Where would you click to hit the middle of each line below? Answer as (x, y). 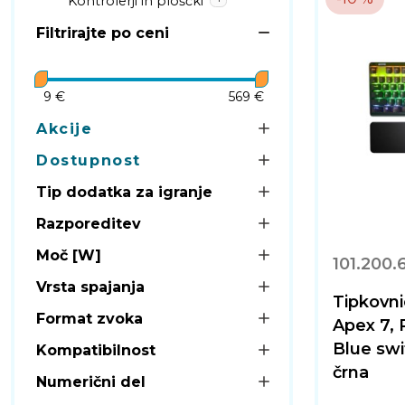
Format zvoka (89, 318)
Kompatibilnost (96, 350)
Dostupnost (89, 160)
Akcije (65, 128)
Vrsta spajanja (90, 287)
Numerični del (91, 381)
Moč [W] (69, 255)
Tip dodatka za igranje (124, 192)
